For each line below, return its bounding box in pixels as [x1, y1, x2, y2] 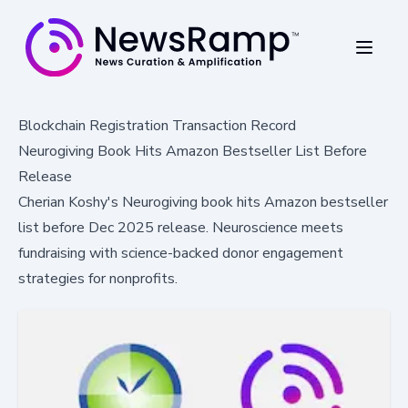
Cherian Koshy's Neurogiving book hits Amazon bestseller [18, 191, 388, 212]
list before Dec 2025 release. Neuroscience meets [18, 217, 343, 238]
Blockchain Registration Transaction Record [18, 115, 296, 136]
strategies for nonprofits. [18, 268, 178, 289]
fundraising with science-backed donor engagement [18, 242, 343, 263]
